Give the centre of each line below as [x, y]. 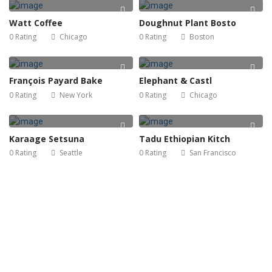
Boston [202, 37]
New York [76, 95]
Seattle [71, 152]
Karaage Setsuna [47, 138]
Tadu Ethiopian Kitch [185, 138]
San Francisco [213, 152]
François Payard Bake [56, 81]
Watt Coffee [36, 23]
